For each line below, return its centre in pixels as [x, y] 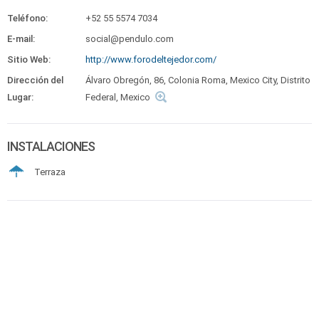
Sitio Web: [29, 59]
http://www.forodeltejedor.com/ [151, 59]
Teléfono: [27, 18]
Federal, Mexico [118, 97]
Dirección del [35, 80]
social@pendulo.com [130, 39]
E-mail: [21, 39]
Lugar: [20, 97]
